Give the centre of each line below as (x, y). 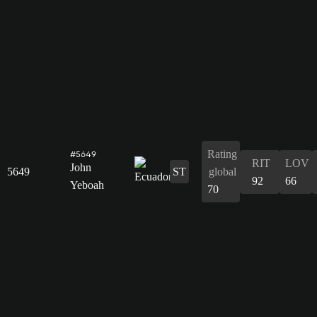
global (222, 171)
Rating (222, 154)
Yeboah (87, 185)
